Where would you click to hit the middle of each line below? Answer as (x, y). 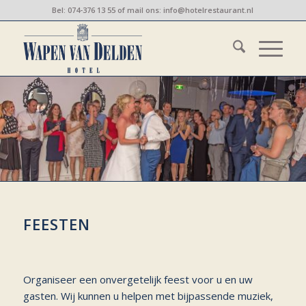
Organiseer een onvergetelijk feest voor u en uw (138, 279)
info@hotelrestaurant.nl (209, 10)
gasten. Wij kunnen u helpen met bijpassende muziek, (148, 295)
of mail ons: (140, 10)
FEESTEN (56, 224)
